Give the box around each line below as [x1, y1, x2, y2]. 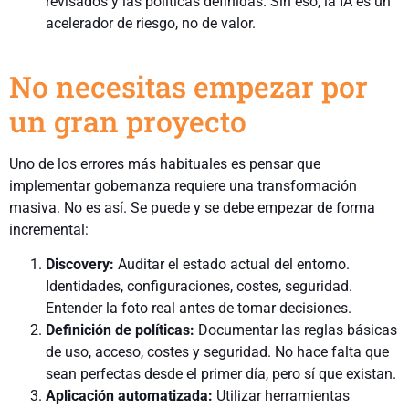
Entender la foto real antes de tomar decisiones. [46, 299, 351, 318]
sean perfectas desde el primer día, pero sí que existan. [46, 365, 396, 383]
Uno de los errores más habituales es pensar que [9, 154, 320, 173]
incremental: [9, 220, 89, 238]
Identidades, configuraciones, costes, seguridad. [46, 278, 352, 296]
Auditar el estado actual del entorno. [114, 256, 350, 274]
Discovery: [46, 256, 114, 274]
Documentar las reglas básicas [194, 321, 397, 340]
